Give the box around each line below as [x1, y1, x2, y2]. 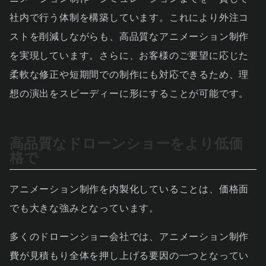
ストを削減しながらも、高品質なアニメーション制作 [9, 30, 249, 42]
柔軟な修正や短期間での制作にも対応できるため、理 [9, 68, 249, 80]
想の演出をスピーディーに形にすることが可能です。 [9, 87, 249, 99]
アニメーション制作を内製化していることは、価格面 [9, 183, 249, 195]
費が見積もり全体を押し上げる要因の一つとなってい [9, 249, 249, 261]
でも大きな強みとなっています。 [9, 202, 159, 214]
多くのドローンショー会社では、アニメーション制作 [9, 230, 249, 242]
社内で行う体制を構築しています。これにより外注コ [9, 11, 249, 23]
